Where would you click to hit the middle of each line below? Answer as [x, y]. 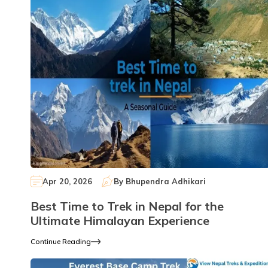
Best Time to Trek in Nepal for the [127, 206]
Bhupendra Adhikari [166, 181]
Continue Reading [61, 242]
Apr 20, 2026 [67, 181]
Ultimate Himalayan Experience [120, 221]
